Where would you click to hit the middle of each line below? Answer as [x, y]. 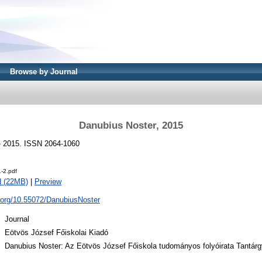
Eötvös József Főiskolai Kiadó [56, 233]
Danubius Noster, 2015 [131, 125]
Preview [48, 182]
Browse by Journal [44, 72]
